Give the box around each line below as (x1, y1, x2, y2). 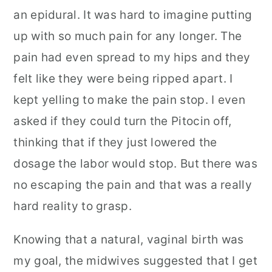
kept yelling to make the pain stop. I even (13, 93, 245, 107)
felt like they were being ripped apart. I (13, 72, 233, 86)
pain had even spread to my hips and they (13, 50, 251, 64)
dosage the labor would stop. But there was (13, 157, 257, 171)
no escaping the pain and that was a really (13, 178, 252, 192)
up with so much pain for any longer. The (13, 29, 242, 43)
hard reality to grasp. (13, 199, 138, 213)
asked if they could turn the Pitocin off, (13, 114, 232, 128)
